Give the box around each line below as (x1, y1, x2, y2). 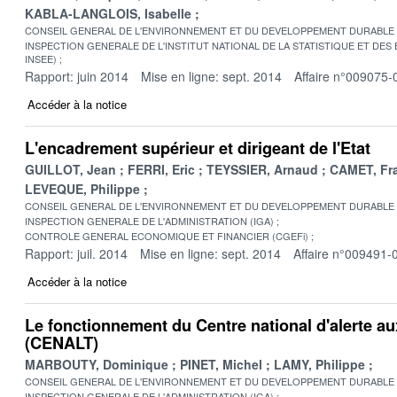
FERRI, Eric (128, 160, 195, 178)
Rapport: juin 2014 (25, 66, 128, 85)
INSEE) (25, 51, 57, 66)
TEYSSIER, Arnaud (206, 160, 318, 178)
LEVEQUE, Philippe (25, 179, 140, 198)
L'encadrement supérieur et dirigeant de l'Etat (25, 136, 370, 160)
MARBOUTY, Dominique (25, 354, 168, 373)
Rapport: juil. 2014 (25, 244, 128, 262)
